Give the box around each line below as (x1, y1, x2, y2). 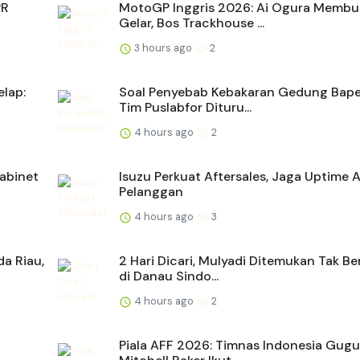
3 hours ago (132, 41, 194, 55)
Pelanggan (119, 183, 183, 201)
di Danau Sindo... (119, 268, 219, 285)
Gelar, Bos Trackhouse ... (119, 14, 264, 32)
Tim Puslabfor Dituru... (119, 99, 252, 117)
